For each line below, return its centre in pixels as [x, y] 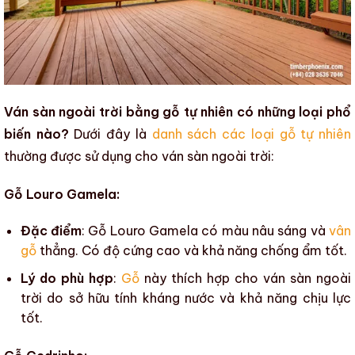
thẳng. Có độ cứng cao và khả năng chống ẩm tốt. [191, 251]
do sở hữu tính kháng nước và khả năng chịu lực [196, 298]
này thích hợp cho [201, 279]
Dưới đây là [110, 134]
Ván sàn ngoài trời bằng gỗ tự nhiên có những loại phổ [177, 112]
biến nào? [36, 134]
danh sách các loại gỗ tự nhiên [252, 134]
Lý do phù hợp [67, 279]
